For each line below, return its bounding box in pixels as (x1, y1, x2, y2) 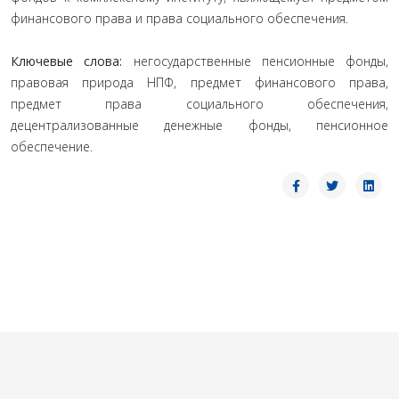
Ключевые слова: (11, 53, 134, 69)
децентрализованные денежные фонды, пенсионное (11, 117, 388, 134)
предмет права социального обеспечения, (11, 95, 388, 112)
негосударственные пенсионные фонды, (133, 53, 388, 69)
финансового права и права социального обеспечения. (11, 10, 348, 27)
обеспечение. (11, 138, 93, 155)
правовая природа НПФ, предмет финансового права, (11, 74, 388, 91)
